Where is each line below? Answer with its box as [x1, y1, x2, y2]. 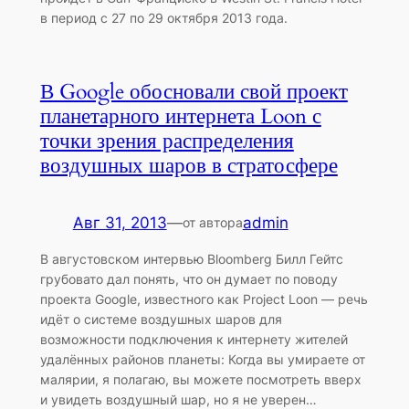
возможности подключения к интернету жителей [39, 331, 348, 348]
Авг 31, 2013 [72, 213, 167, 232]
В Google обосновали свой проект [39, 77, 348, 106]
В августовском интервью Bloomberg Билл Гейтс [39, 251, 343, 267]
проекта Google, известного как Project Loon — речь [39, 291, 368, 308]
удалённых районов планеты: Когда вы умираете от [39, 351, 365, 368]
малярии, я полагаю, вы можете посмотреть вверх [39, 372, 362, 388]
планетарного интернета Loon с [39, 101, 321, 131]
